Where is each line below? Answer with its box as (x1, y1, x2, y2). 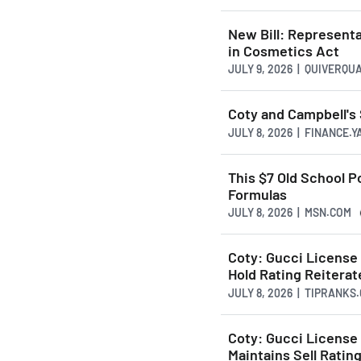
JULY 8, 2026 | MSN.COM (228, 205, 351, 220)
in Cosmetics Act (228, 41, 339, 60)
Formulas (228, 185, 287, 203)
